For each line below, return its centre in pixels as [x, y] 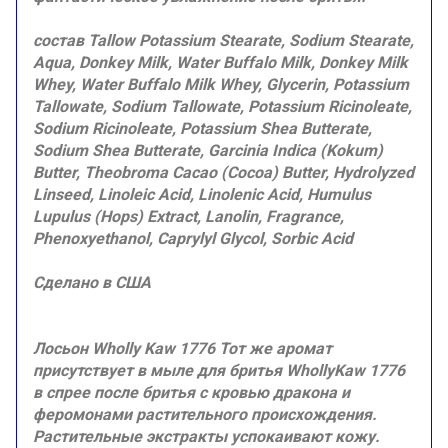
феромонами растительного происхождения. [205, 415]
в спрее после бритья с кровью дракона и [191, 393]
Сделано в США [92, 283]
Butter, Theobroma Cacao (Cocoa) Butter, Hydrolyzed [223, 173]
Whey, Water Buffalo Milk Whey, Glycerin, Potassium [221, 85]
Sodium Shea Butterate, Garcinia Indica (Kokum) [208, 151]
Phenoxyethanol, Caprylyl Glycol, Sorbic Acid [193, 239]
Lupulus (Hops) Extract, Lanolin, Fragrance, [188, 217]
